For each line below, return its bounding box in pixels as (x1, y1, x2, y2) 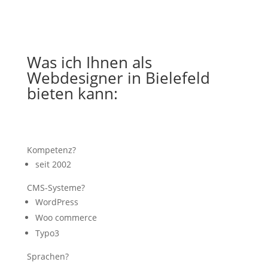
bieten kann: (26, 83, 118, 104)
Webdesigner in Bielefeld (26, 67, 210, 89)
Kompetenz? (26, 144, 76, 156)
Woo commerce (35, 212, 97, 223)
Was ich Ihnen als (26, 51, 152, 73)
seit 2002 (35, 159, 71, 170)
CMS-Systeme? (26, 182, 85, 193)
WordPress (35, 196, 78, 208)
